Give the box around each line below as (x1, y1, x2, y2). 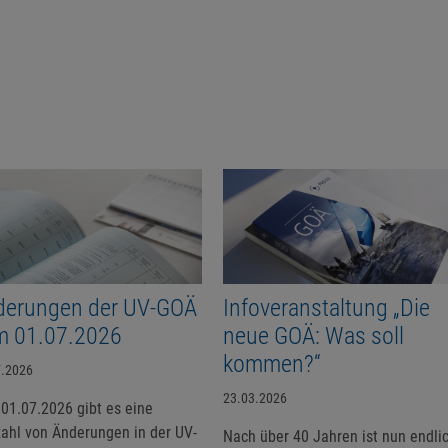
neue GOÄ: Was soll (223, 322, 405, 350)
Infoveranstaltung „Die (223, 294, 431, 322)
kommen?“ (223, 350, 322, 378)
